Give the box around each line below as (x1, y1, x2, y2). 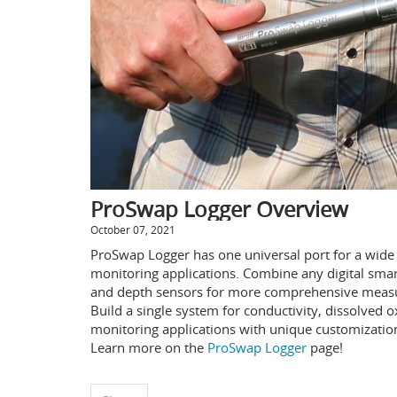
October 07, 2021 (90, 222, 175, 237)
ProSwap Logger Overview (90, 195, 348, 224)
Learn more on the (90, 339, 207, 357)
